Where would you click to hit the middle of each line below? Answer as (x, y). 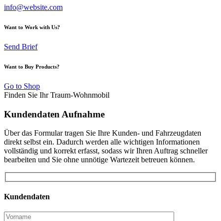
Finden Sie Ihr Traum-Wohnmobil (57, 95)
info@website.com (33, 7)
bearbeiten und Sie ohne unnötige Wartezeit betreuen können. (99, 160)
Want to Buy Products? (32, 66)
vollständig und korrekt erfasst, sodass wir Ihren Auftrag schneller (106, 151)
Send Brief (21, 46)
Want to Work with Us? (32, 27)
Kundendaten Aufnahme (54, 114)
